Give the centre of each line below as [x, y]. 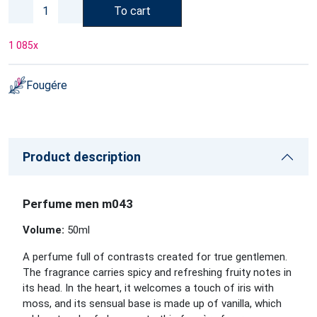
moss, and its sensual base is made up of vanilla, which [152, 304]
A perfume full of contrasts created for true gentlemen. [155, 257]
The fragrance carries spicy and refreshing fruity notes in [157, 272]
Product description [82, 157]
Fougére [47, 85]
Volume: [45, 230]
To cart [132, 11]
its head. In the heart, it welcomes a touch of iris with [148, 288]
